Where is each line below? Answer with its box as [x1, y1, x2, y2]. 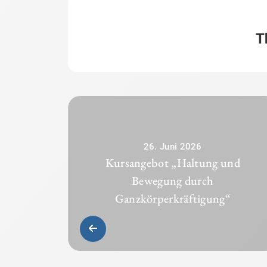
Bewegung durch [132, 172, 214, 188]
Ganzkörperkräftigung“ [114, 190, 231, 206]
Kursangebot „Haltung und [105, 154, 240, 170]
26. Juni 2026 [143, 141, 202, 152]
